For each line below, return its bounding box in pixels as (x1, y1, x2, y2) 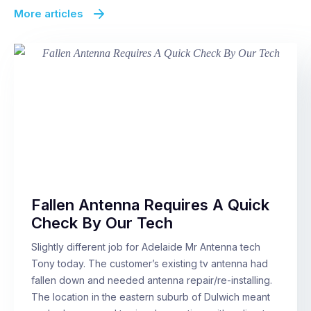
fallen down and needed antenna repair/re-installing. (31, 274, 272, 286)
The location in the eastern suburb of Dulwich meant (31, 290, 270, 303)
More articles (14, 6, 83, 20)
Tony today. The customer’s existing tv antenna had (31, 257, 268, 269)
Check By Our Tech (31, 213, 173, 232)
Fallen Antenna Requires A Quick (31, 195, 269, 214)
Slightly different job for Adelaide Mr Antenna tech (31, 240, 260, 253)
